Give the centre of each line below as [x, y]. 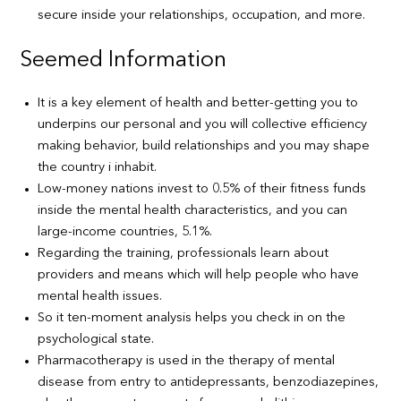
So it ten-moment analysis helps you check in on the [192, 318]
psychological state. [96, 339]
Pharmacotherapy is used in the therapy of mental [187, 361]
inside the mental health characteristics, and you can [193, 210]
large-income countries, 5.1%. [125, 232]
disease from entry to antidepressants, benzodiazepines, [209, 382]
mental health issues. [100, 296]
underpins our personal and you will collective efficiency [203, 124]
